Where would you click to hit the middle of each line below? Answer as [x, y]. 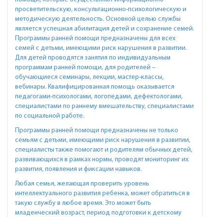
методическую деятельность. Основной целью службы [98, 19]
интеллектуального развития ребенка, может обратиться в [102, 194]
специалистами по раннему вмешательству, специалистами [104, 106]
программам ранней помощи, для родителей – [85, 68]
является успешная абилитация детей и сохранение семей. [105, 29]
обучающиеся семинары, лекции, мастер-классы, [89, 77]
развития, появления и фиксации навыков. [78, 169]
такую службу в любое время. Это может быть [83, 203]
